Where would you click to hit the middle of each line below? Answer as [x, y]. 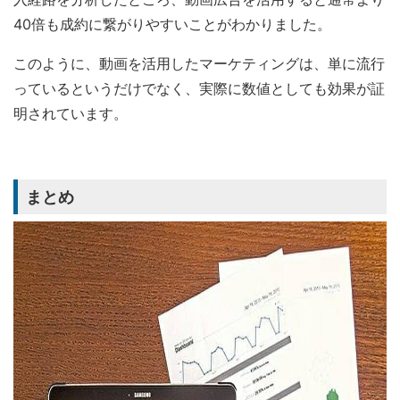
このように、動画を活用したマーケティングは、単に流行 [199, 63]
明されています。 [71, 113]
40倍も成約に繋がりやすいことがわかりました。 [172, 24]
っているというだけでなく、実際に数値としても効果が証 [199, 88]
